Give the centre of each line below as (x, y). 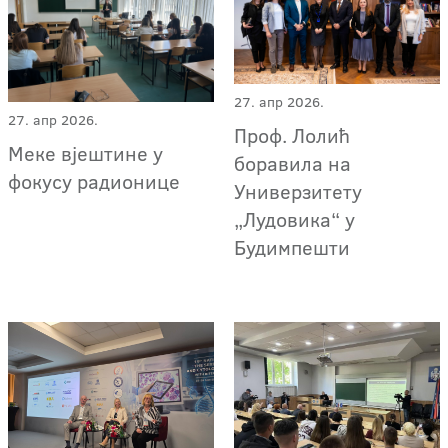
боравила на (293, 163)
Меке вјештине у (85, 152)
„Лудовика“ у (295, 219)
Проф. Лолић (292, 135)
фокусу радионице (94, 180)
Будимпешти (292, 247)
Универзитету (298, 191)
